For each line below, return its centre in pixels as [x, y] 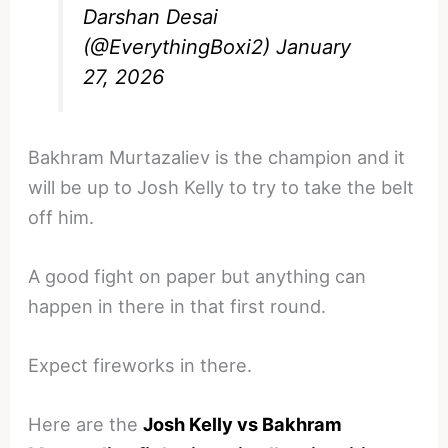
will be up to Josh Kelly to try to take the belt [221, 186]
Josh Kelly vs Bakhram [243, 424]
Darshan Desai [151, 16]
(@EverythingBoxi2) [180, 46]
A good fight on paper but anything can [197, 276]
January [314, 46]
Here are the [86, 424]
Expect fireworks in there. [140, 365]
